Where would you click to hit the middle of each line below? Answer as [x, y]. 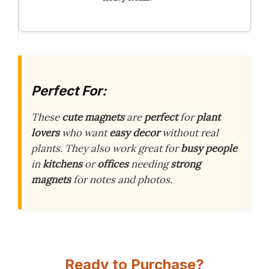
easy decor [134, 132]
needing [150, 164]
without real [189, 132]
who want [84, 132]
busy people [209, 148]
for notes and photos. [122, 179]
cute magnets [93, 117]
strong [186, 164]
